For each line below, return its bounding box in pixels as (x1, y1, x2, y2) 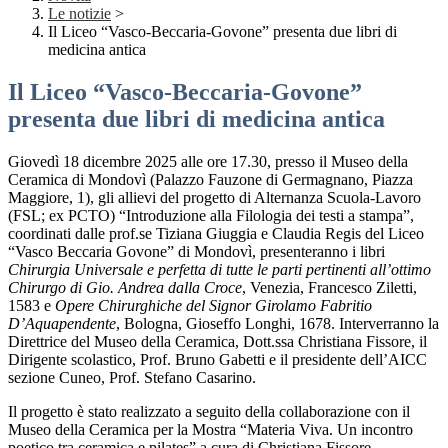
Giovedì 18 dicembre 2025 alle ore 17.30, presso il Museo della (8, 153, 408, 171)
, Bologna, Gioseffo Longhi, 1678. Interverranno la (116, 315, 439, 333)
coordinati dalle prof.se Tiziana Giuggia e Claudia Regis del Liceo (8, 225, 424, 243)
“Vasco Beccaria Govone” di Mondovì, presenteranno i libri (8, 243, 385, 261)
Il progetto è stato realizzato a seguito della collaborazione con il (8, 403, 410, 421)
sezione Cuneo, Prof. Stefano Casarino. (8, 369, 256, 387)
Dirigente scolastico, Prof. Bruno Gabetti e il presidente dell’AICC (8, 351, 427, 369)
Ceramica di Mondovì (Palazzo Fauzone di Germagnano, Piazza (8, 171, 413, 189)
